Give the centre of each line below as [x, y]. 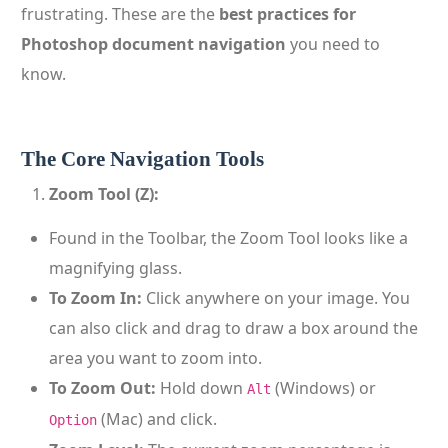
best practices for [287, 14]
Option [73, 420]
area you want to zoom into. [155, 358]
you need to [333, 44]
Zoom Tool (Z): [104, 194]
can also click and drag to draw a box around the [233, 328]
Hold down [201, 388]
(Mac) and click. [157, 419]
